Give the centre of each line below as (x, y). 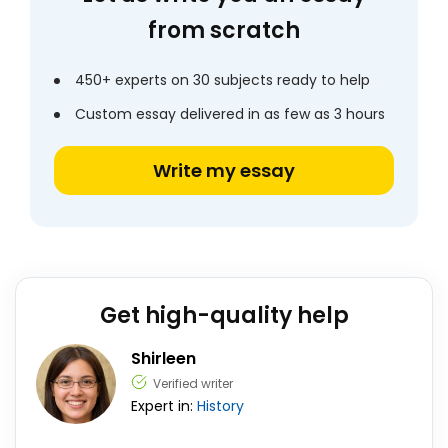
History (220, 406)
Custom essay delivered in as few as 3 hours (230, 114)
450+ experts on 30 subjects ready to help (222, 80)
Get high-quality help (224, 315)
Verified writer (193, 383)
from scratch (224, 30)
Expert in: (164, 406)
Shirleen (163, 358)
